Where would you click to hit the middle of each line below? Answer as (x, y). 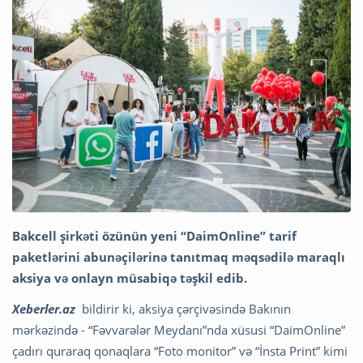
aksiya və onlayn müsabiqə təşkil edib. (130, 278)
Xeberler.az (44, 308)
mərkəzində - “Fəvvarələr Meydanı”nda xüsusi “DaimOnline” (179, 329)
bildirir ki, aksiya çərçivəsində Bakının (183, 308)
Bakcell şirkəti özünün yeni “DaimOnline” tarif (154, 235)
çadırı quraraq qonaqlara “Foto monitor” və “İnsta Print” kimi (180, 350)
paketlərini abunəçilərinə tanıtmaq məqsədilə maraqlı (179, 256)
